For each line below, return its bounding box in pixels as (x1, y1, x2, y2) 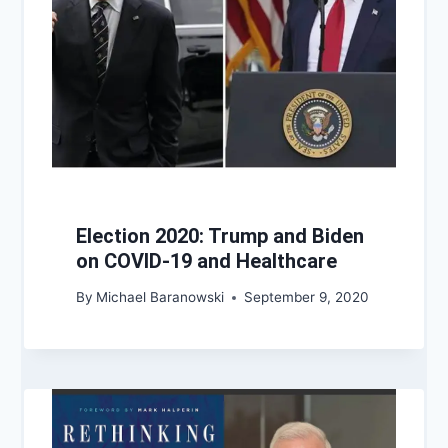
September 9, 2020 (244, 289, 370, 306)
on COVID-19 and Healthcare (76, 248, 337, 273)
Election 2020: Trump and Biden (76, 223, 364, 248)
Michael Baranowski (96, 289, 225, 306)
